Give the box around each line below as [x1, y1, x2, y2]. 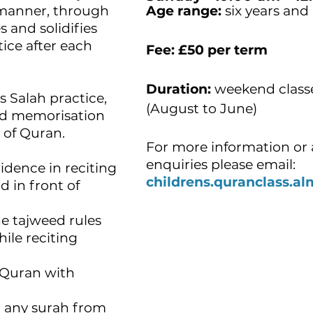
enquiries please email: [146, 156, 296, 173]
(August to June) [146, 101, 257, 117]
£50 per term [178, 42, 271, 58]
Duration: [146, 81, 211, 97]
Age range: [146, 3, 221, 19]
